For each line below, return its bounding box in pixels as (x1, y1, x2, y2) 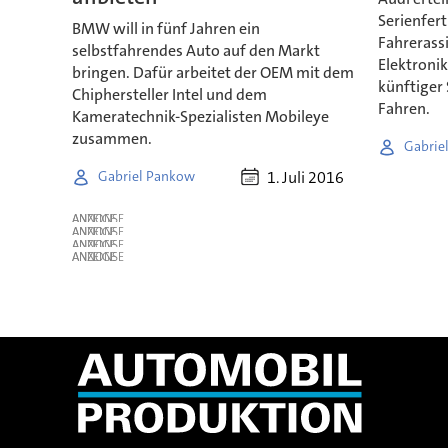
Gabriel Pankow (97, 167, 195, 186)
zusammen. (71, 127, 152, 149)
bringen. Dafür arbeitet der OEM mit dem (71, 61, 354, 83)
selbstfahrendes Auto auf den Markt (71, 39, 320, 61)
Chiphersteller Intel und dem (71, 83, 267, 105)
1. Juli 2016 (267, 166, 345, 188)
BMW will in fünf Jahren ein (71, 17, 260, 39)
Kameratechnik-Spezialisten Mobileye (71, 105, 329, 127)
